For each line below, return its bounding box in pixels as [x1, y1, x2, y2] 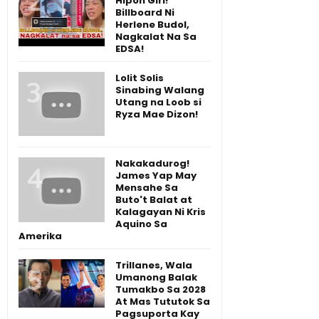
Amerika [19, 229, 62, 244]
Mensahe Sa [115, 181, 178, 195]
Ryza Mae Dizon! [115, 107, 198, 121]
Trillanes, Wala [115, 258, 192, 273]
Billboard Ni [115, 5, 174, 19]
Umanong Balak [115, 271, 197, 285]
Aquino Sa [115, 217, 167, 231]
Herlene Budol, [115, 17, 189, 31]
